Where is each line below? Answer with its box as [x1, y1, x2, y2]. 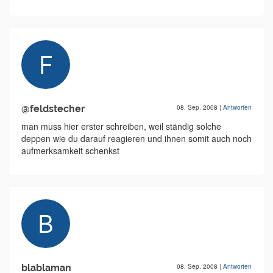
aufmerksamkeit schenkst [21, 144, 119, 157]
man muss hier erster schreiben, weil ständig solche [21, 120, 221, 133]
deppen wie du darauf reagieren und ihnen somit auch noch [21, 132, 252, 145]
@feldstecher [21, 103, 85, 115]
